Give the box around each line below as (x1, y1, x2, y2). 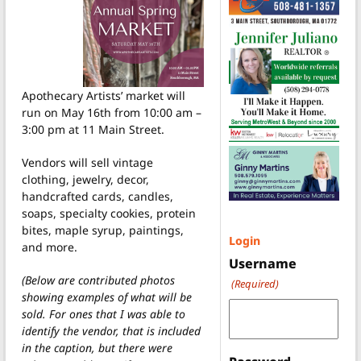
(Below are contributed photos (22, 272, 175, 288)
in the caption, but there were (22, 339, 172, 355)
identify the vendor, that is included (22, 322, 201, 338)
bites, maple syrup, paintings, (22, 222, 184, 238)
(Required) (230, 276, 279, 292)
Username (228, 255, 297, 273)
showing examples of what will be (22, 288, 192, 305)
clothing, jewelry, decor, (22, 171, 149, 187)
